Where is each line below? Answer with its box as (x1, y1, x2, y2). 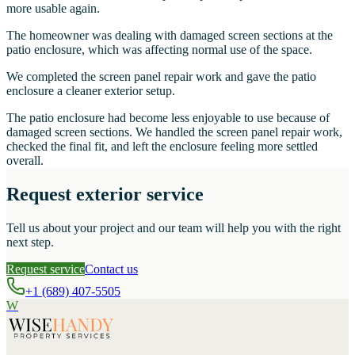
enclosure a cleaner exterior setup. (6, 84, 175, 98)
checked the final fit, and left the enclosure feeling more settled (6, 139, 318, 154)
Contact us (85, 261, 138, 276)
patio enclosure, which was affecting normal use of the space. (6, 43, 312, 57)
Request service (6, 261, 85, 276)
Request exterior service (6, 183, 204, 204)
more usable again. (6, 2, 100, 16)
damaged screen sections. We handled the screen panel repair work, (6, 125, 342, 139)
